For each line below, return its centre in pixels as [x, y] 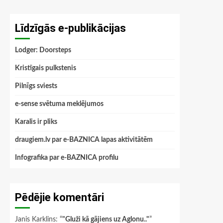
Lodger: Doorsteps [43, 50]
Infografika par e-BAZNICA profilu [67, 158]
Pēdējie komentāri [59, 197]
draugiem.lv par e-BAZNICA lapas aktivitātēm [84, 140]
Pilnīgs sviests [36, 86]
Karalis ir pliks [36, 122]
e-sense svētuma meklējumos [59, 104]
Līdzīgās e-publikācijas [70, 28]
